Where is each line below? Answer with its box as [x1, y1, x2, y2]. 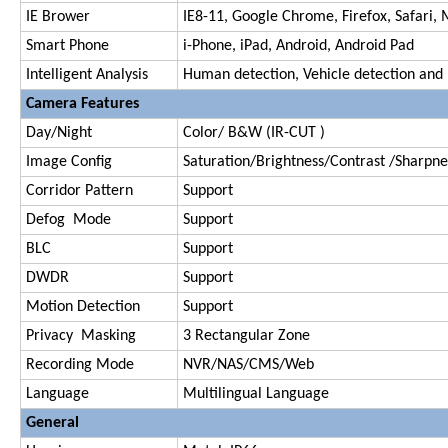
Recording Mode [26, 356, 134, 373]
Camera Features [26, 95, 139, 112]
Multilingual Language [183, 385, 329, 402]
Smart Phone [26, 37, 109, 54]
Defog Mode [26, 211, 111, 228]
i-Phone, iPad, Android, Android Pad [183, 37, 414, 54]
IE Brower [26, 8, 90, 25]
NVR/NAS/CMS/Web [183, 356, 314, 373]
